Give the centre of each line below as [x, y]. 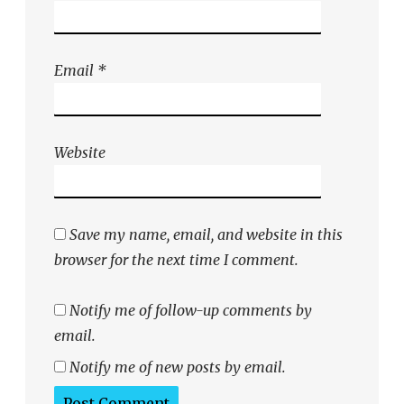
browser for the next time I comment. [176, 260]
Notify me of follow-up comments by [191, 311]
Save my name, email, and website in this [206, 235]
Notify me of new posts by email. [178, 367]
